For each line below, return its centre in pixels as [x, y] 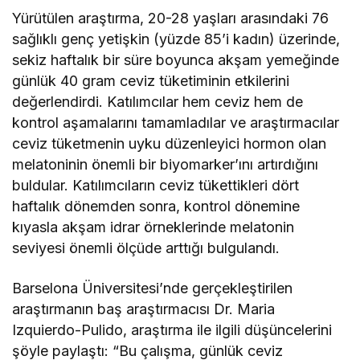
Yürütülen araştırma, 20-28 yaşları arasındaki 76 [171, 18]
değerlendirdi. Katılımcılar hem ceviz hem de [158, 102]
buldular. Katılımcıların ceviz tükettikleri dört [156, 185]
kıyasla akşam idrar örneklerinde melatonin [153, 227]
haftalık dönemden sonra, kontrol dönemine [156, 206]
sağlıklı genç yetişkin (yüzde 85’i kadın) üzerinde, [176, 39]
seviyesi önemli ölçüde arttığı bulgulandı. [146, 248]
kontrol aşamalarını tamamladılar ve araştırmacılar [176, 123]
